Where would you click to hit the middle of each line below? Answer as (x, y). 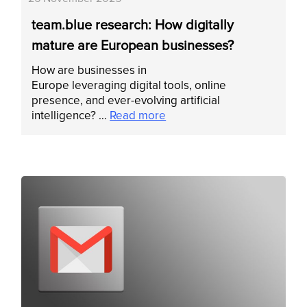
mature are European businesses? (133, 46)
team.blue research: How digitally (133, 26)
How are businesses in (89, 71)
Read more (138, 116)
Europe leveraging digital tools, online (129, 86)
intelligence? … (71, 116)
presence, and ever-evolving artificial (126, 101)
